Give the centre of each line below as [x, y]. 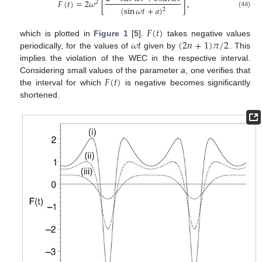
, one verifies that [218, 70]
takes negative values [207, 34]
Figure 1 [111, 34]
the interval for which [63, 83]
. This [239, 46]
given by [160, 46]
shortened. [40, 95]
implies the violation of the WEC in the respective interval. [135, 58]
